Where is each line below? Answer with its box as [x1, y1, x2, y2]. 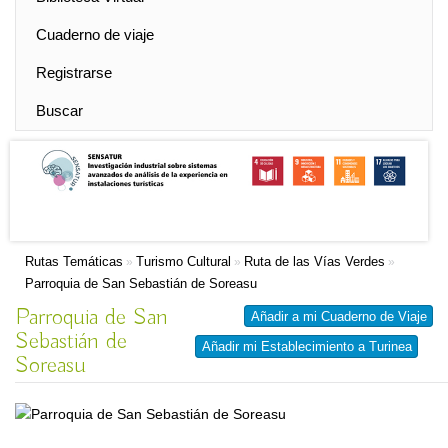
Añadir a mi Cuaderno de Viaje [251, 309, 427, 324]
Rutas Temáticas [25, 254, 123, 269]
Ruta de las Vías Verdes [244, 254, 385, 269]
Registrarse [36, 64, 112, 81]
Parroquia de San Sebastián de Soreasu [25, 276, 257, 291]
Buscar [36, 102, 83, 119]
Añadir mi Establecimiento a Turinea [202, 339, 412, 354]
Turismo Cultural [136, 254, 231, 269]
